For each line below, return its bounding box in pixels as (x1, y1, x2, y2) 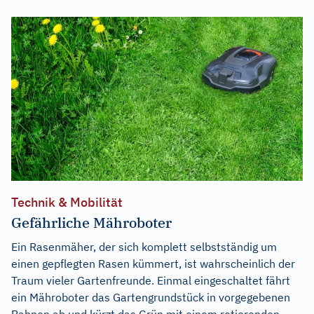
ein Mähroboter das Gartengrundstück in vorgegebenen (11, 289, 290, 304)
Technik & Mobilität (11, 193, 123, 210)
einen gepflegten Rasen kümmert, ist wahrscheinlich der (11, 256, 295, 271)
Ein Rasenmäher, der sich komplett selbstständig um (11, 239, 277, 254)
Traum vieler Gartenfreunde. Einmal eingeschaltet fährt (11, 273, 290, 287)
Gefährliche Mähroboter (11, 212, 172, 232)
